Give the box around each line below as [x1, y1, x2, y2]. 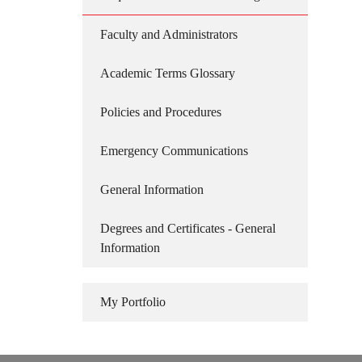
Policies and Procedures [100, 105, 221, 119]
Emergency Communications [100, 144, 248, 158]
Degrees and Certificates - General [100, 221, 276, 235]
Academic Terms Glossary [100, 66, 235, 80]
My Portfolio [100, 295, 166, 309]
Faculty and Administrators [100, 27, 238, 41]
